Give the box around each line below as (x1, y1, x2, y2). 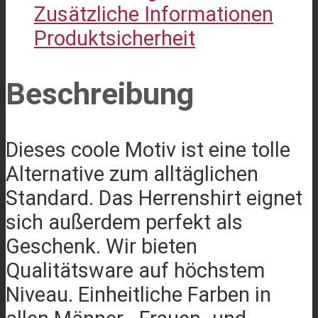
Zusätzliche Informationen (34, 2, 273, 27)
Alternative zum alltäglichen (6, 161, 258, 186)
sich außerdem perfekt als (6, 209, 243, 234)
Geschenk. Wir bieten (6, 234, 197, 258)
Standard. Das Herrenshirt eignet (6, 185, 302, 210)
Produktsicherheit (34, 26, 195, 51)
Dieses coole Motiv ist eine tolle (6, 137, 290, 162)
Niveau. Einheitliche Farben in (6, 282, 271, 307)
